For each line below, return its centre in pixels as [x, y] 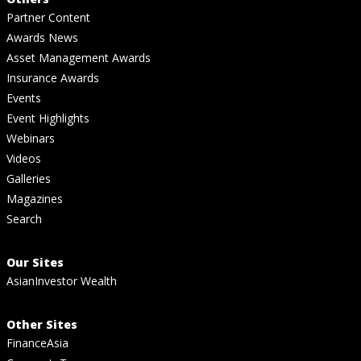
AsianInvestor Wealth [62, 280]
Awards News [42, 37]
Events [24, 98]
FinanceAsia [37, 342]
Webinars [31, 138]
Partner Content [48, 17]
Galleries [29, 178]
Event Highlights [48, 118]
